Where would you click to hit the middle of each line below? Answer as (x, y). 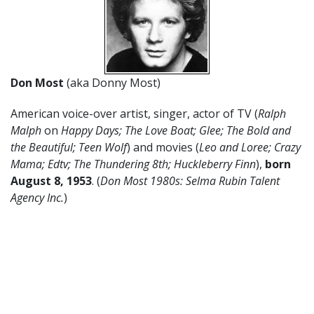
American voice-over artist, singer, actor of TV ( (134, 114)
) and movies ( (163, 147)
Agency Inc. (37, 198)
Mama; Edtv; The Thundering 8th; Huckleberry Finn (133, 164)
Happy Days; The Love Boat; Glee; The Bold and (175, 130)
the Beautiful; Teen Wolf (69, 147)
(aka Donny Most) (115, 83)
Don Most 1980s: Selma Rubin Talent (190, 181)
